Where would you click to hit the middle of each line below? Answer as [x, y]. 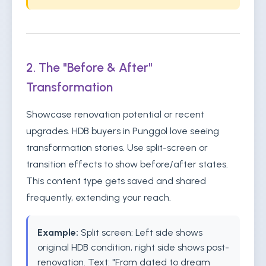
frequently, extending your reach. [99, 197]
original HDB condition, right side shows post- [133, 247]
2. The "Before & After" [89, 67]
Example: [58, 232]
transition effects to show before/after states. [127, 164]
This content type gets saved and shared [116, 181]
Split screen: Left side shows [140, 232]
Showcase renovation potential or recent [115, 114]
